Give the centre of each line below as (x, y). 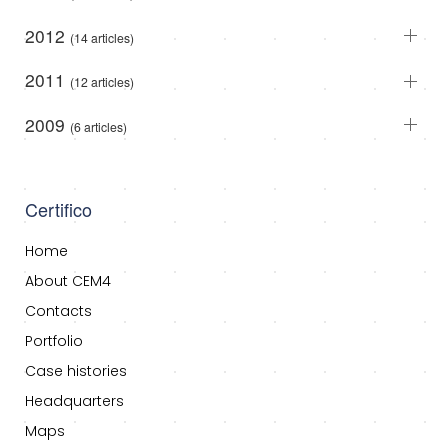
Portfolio (54, 341)
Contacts (58, 311)
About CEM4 (68, 281)
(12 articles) (102, 82)
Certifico (58, 209)
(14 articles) (102, 37)
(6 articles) (98, 126)
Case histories (76, 371)
